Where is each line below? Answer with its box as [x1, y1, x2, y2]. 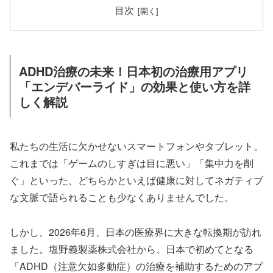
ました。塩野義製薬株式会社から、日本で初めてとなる [10, 241, 253, 256]
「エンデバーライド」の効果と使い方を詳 [19, 77, 250, 96]
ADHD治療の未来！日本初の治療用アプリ [19, 62, 248, 80]
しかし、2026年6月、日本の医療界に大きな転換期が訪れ [10, 224, 261, 239]
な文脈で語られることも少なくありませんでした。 [10, 190, 234, 204]
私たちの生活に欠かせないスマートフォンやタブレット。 [10, 138, 263, 153]
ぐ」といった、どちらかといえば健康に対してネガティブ [10, 172, 263, 187]
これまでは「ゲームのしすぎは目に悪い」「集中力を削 [10, 155, 253, 170]
